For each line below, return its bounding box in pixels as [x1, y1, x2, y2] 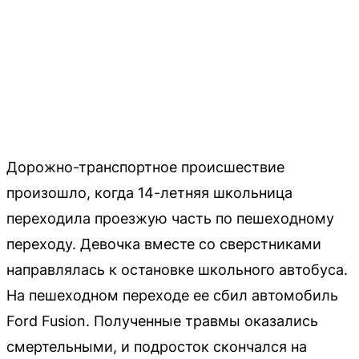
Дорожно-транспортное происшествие [6, 159, 284, 175]
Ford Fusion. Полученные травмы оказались [6, 313, 318, 329]
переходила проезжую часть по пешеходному [6, 210, 334, 227]
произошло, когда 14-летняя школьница [6, 184, 292, 201]
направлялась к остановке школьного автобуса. [6, 261, 348, 278]
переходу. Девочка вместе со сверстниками [6, 236, 321, 252]
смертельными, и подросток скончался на [6, 338, 307, 355]
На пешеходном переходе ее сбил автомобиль [6, 287, 338, 304]
